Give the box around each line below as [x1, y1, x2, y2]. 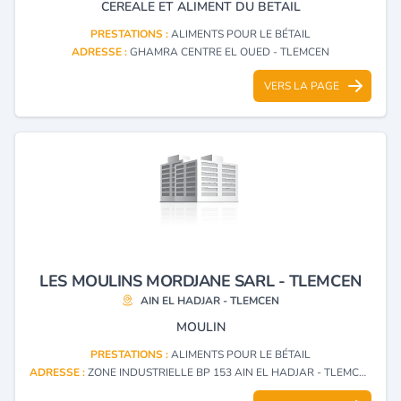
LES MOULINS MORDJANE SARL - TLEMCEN [39, 269, 362, 292]
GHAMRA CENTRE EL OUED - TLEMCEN [130, 44, 329, 59]
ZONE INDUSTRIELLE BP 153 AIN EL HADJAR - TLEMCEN [88, 364, 359, 380]
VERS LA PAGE [264, 78, 339, 93]
